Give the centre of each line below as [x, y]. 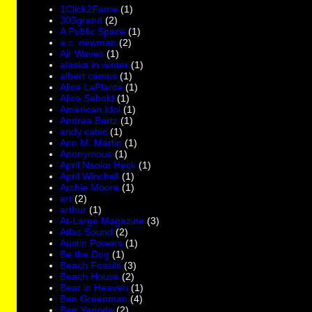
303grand [81, 20]
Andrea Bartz [89, 120]
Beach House [90, 276]
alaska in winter [94, 64]
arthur [73, 209]
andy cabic [84, 131]
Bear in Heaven [94, 287]
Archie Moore [90, 187]
